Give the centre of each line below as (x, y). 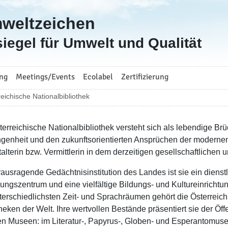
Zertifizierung (145, 77)
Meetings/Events (45, 77)
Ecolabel (98, 77)
